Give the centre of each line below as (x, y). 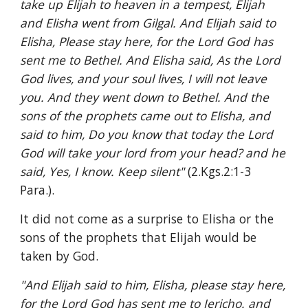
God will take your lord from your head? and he (153, 153)
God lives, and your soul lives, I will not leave (144, 78)
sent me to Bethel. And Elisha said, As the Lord (151, 60)
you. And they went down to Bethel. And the (145, 97)
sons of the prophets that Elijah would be (139, 237)
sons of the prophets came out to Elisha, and (145, 115)
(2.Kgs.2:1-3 (220, 171)
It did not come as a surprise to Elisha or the (147, 219)
